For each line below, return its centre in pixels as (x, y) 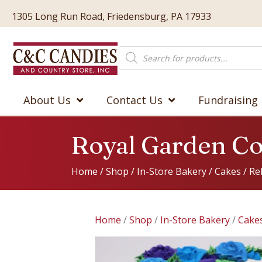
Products (139, 50)
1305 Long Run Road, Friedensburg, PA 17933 (111, 16)
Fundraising (228, 100)
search (133, 60)
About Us (47, 100)
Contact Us (135, 100)
